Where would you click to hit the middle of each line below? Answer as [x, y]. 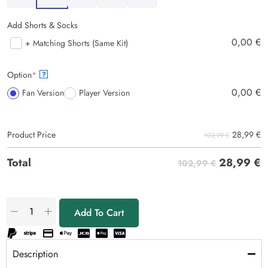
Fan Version [43, 93]
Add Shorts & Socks [42, 25]
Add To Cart [99, 212]
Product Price [31, 135]
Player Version [104, 93]
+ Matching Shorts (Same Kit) [77, 43]
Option [19, 75]
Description [35, 254]
